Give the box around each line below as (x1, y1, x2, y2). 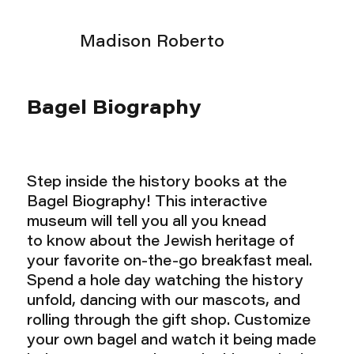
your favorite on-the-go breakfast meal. (27, 255, 313, 270)
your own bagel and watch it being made (27, 334, 317, 349)
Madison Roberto (79, 35, 224, 51)
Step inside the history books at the (27, 176, 288, 191)
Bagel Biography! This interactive (27, 196, 268, 211)
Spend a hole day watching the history (27, 275, 304, 290)
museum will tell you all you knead (27, 216, 267, 231)
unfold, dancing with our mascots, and (27, 295, 301, 310)
